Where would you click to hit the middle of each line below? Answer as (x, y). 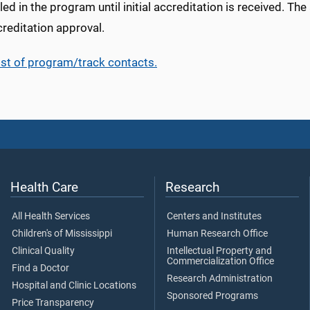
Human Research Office (217, 233)
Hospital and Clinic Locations (74, 285)
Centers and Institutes (214, 216)
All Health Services (51, 216)
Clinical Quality (43, 250)
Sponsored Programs (212, 295)
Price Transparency (53, 302)
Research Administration (220, 278)
